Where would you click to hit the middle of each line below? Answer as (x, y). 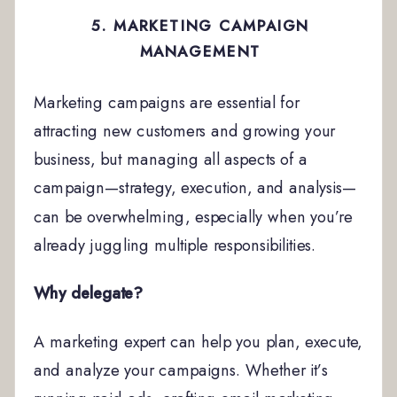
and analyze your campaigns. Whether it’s (180, 370)
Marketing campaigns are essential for (166, 102)
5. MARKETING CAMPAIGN (200, 26)
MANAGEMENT (200, 52)
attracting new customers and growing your (184, 131)
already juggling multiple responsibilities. (175, 245)
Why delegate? (88, 293)
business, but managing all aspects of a (171, 160)
